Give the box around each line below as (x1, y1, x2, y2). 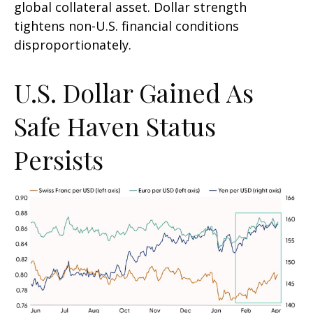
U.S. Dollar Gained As (14, 75, 254, 109)
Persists (14, 142, 103, 176)
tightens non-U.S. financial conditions (14, 17, 239, 34)
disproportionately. (14, 36, 131, 53)
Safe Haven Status (14, 108, 216, 143)
